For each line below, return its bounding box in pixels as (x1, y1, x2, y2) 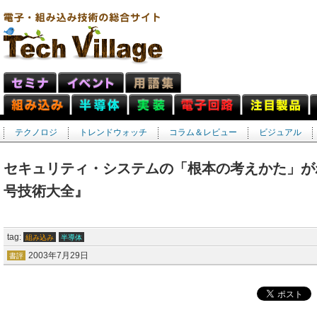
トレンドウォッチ (79, 127, 147, 137)
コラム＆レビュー (169, 127, 237, 137)
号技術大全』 (4, 183, 88, 199)
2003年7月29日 (26, 251, 88, 260)
